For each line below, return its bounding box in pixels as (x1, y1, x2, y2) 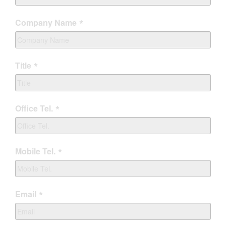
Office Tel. (15, 102, 53, 114)
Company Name (15, 17, 77, 28)
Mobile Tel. (15, 145, 55, 157)
